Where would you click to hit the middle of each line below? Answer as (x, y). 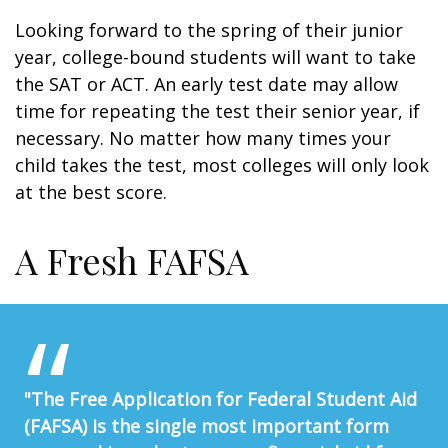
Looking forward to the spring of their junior (209, 30)
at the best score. (91, 192)
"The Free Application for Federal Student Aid (220, 399)
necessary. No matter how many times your (203, 138)
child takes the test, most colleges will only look (222, 165)
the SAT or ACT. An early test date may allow (206, 84)
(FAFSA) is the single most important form (206, 426)
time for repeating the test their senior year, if (217, 111)
